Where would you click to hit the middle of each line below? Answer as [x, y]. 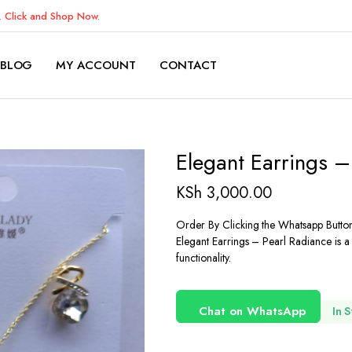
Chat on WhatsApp [252, 311]
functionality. [203, 258]
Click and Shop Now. [52, 16]
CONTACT [188, 65]
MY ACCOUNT [96, 65]
